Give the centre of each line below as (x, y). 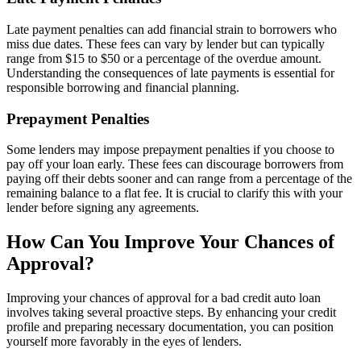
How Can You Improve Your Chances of (170, 242)
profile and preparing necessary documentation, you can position (170, 327)
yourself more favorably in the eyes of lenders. (124, 342)
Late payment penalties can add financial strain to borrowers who (172, 29)
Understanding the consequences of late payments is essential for (170, 73)
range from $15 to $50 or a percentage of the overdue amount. (164, 58)
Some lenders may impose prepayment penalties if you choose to (170, 150)
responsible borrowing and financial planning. (123, 87)
